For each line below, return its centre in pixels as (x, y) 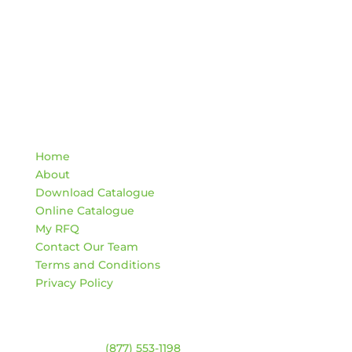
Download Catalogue (95, 193)
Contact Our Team (86, 247)
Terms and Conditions (97, 265)
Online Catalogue (84, 211)
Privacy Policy (74, 283)
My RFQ (57, 229)
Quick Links (82, 132)
